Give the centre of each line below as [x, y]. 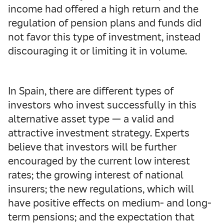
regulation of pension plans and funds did [105, 23]
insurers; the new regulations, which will [101, 189]
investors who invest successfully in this [102, 105]
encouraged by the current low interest [99, 161]
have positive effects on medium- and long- [110, 203]
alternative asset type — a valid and [91, 119]
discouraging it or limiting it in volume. [97, 51]
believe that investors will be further [92, 147]
